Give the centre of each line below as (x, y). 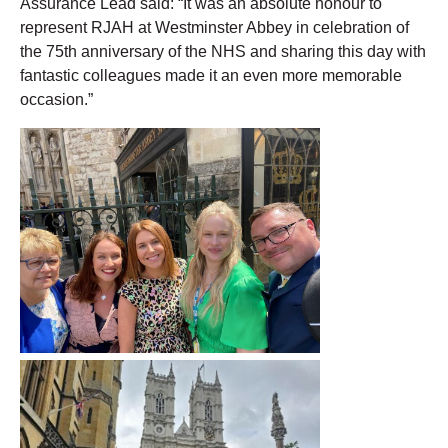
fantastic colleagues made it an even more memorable (211, 75)
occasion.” (56, 99)
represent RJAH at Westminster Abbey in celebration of (214, 27)
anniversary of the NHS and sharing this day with (251, 51)
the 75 (42, 51)
